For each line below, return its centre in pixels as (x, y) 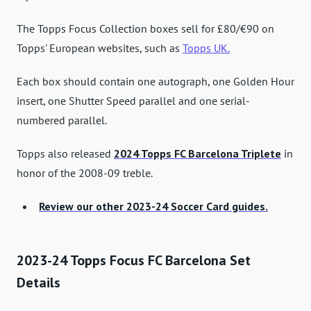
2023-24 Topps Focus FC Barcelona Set (134, 261)
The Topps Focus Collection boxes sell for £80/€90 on (145, 29)
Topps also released (65, 154)
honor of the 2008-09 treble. (85, 173)
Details (39, 283)
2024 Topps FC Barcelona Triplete (197, 154)
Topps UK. (206, 48)
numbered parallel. (62, 120)
